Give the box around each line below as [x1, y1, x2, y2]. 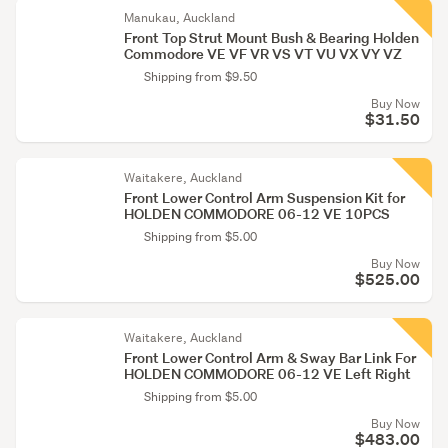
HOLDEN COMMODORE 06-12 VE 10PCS [124, 204, 390, 223]
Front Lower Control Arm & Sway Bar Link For [124, 348, 416, 367]
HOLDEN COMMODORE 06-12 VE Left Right [124, 364, 411, 383]
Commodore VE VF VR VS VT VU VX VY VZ [124, 44, 402, 63]
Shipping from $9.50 [144, 68, 257, 85]
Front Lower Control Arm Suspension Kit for [124, 188, 405, 207]
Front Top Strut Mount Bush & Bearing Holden [124, 28, 419, 47]
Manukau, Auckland [124, 9, 235, 26]
